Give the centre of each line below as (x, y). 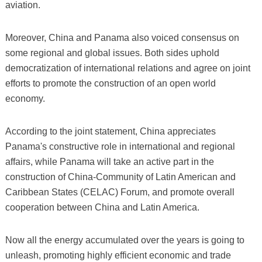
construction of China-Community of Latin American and (120, 177)
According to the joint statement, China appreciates (110, 131)
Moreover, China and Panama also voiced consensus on (122, 37)
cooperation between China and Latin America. (102, 207)
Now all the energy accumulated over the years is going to (125, 240)
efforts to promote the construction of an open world (110, 83)
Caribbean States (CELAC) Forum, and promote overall (120, 192)
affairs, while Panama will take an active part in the (109, 161)
